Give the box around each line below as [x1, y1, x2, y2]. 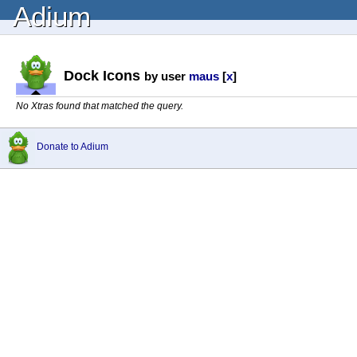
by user [144, 69, 189, 83]
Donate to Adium [37, 141, 108, 152]
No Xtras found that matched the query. [16, 100, 183, 112]
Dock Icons [64, 67, 144, 84]
